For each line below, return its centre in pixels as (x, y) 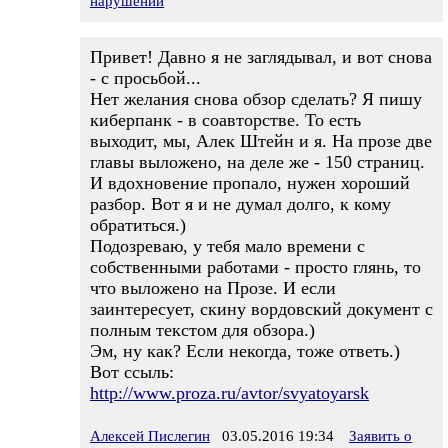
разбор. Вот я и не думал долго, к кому (240, 204)
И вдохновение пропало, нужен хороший (250, 183)
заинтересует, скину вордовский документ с (261, 309)
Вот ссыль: (132, 372)
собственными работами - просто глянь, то (255, 267)
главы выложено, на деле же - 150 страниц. (257, 162)
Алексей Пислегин (150, 436)
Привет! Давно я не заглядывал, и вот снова (261, 57)
